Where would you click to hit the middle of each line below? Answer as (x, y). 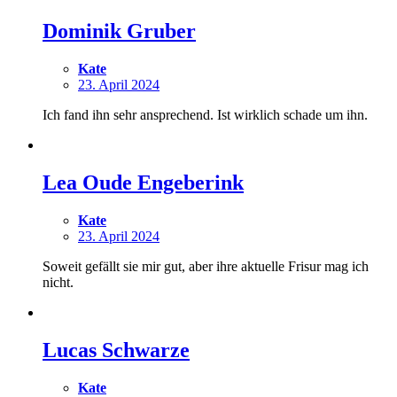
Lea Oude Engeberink (143, 183)
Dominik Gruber (119, 31)
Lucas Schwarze (116, 350)
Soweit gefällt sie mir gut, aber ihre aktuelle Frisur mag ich (206, 266)
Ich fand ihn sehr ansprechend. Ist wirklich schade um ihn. (205, 115)
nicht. (58, 282)
